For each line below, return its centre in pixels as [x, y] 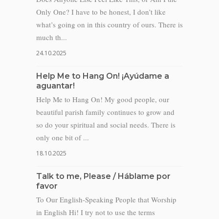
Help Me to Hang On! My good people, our [103, 99]
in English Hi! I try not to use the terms [96, 212]
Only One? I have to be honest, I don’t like [101, 12]
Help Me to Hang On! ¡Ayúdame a [103, 76]
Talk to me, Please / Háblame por [103, 176]
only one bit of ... [63, 137]
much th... [52, 37]
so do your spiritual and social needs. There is [106, 125]
